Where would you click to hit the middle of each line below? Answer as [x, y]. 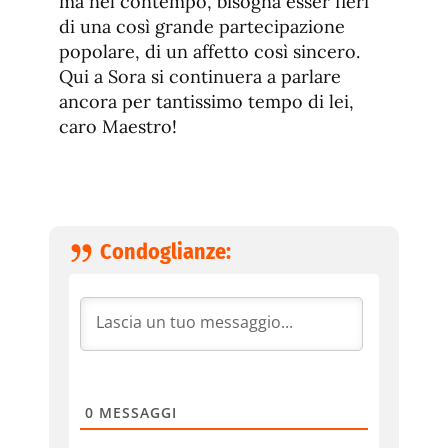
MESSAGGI [135, 413]
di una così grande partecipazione [202, 27]
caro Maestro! [118, 127]
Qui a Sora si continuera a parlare [200, 77]
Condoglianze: [165, 252]
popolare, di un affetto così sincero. [209, 52]
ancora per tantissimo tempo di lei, [206, 102]
